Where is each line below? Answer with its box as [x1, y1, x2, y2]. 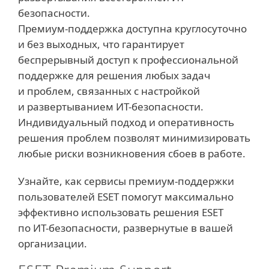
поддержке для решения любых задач [18, 68, 210, 82]
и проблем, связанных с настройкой [18, 84, 200, 98]
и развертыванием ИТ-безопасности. [18, 100, 204, 113]
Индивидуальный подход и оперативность [18, 115, 234, 129]
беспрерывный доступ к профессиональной [18, 53, 238, 67]
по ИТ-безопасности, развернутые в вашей [18, 221, 233, 235]
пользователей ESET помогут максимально [18, 190, 234, 204]
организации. [18, 237, 87, 250]
